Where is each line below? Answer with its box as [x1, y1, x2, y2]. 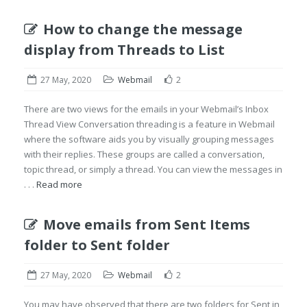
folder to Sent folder [24, 236, 170, 254]
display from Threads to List [24, 40, 225, 59]
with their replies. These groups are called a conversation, [24, 148, 265, 160]
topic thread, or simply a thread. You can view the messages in [24, 163, 282, 175]
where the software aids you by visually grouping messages [24, 133, 274, 145]
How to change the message [43, 20, 243, 38]
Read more [36, 178, 82, 191]
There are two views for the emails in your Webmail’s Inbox [24, 103, 269, 115]
